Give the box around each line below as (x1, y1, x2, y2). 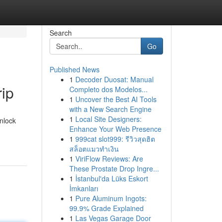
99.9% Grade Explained (69, 203, 144, 213)
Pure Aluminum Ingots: (75, 193, 147, 203)
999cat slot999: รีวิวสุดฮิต (75, 134, 155, 144)
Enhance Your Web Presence (69, 124, 162, 134)
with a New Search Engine (69, 104, 152, 114)
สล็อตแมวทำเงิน (69, 144, 119, 154)
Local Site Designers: (75, 114, 142, 124)
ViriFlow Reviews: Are (75, 154, 143, 164)
